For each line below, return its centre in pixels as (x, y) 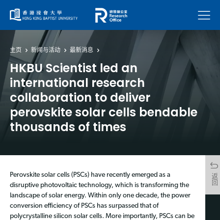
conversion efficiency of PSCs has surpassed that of (84, 206)
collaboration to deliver (80, 97)
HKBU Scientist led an (74, 68)
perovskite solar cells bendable (104, 112)
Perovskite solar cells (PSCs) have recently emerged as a (90, 175)
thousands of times (68, 127)
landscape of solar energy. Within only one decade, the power (100, 195)
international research (77, 82)
